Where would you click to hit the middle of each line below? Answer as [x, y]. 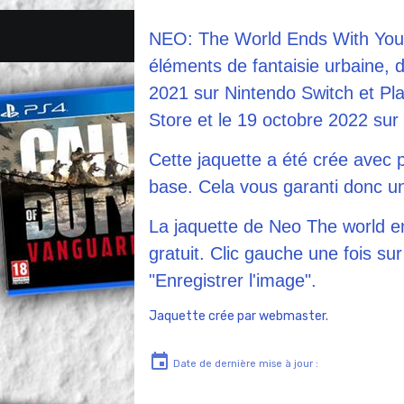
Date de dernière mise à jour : [245, 363]
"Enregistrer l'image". [233, 280]
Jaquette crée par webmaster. [239, 316]
